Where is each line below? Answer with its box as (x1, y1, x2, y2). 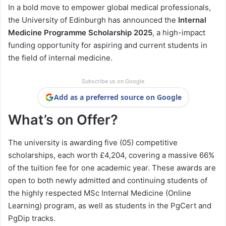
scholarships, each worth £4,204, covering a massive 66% (8, 150, 214, 160)
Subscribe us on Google (82, 78, 144, 85)
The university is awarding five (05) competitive (8, 137, 178, 147)
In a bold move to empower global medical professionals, (8, 3, 211, 13)
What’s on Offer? (8, 111, 118, 129)
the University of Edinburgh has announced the (8, 15, 178, 25)
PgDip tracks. (8, 213, 55, 223)
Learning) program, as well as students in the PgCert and (8, 200, 211, 210)
